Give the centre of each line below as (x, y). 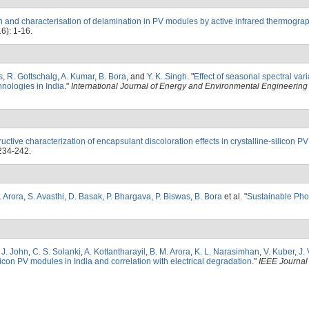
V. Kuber (279, 252)
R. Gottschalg (32, 77)
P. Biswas (173, 197)
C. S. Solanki (57, 252)
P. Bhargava (129, 197)
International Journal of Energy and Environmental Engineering (189, 86)
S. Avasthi (46, 197)
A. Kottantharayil (115, 252)
